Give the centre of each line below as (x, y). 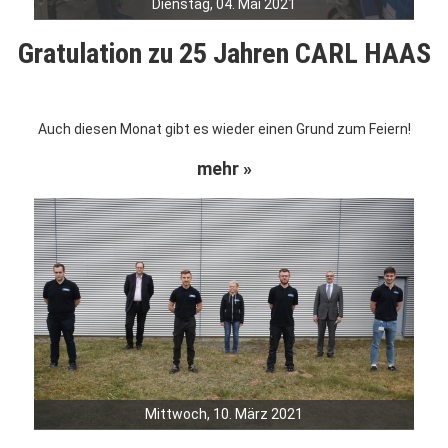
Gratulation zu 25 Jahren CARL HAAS (224, 54)
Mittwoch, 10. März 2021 (224, 414)
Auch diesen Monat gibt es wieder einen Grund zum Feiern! (224, 129)
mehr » (224, 169)
